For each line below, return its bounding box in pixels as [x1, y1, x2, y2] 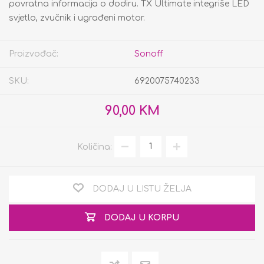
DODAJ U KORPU [104, 213, 179, 223]
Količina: [77, 142, 112, 151]
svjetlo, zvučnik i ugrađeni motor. [9, 13, 145, 22]
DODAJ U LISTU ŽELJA [92, 184, 192, 193]
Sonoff [134, 49, 163, 58]
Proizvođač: [9, 49, 58, 58]
